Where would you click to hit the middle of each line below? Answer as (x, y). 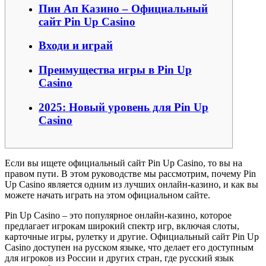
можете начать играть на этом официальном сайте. (107, 195)
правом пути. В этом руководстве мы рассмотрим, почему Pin (130, 173)
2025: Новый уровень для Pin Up (123, 107)
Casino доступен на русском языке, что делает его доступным (129, 247)
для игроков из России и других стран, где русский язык (119, 258)
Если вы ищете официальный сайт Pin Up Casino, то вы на (123, 163)
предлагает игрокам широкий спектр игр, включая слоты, (122, 226)
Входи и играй (76, 46)
